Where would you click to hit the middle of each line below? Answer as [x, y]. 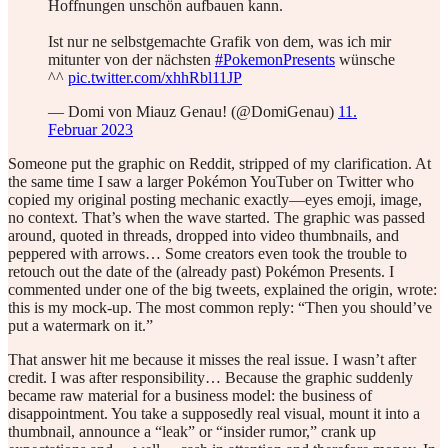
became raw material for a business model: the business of [190, 395]
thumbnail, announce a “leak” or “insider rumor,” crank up [192, 431]
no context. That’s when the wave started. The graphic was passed [216, 217]
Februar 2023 [90, 129]
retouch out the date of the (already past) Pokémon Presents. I [201, 271]
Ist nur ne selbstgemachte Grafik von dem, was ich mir [219, 41]
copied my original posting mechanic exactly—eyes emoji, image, [215, 199]
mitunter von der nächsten [131, 59]
